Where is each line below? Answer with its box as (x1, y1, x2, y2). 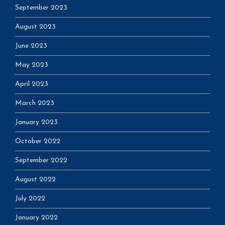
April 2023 (15, 80, 48, 88)
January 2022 (15, 213, 58, 221)
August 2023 (15, 23, 56, 31)
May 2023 (15, 61, 48, 69)
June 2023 (15, 42, 47, 50)
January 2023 (15, 118, 58, 126)
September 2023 (15, 4, 67, 12)
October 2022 (15, 137, 60, 145)
